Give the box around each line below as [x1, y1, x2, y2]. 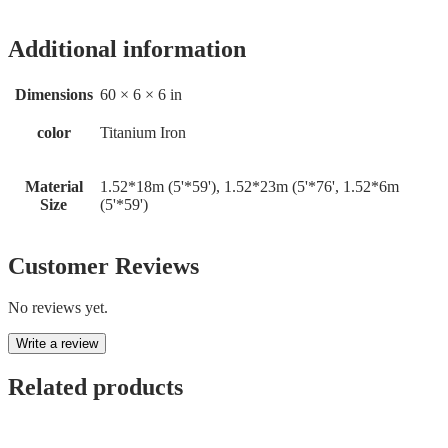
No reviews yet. [8, 299, 108, 317]
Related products [8, 374, 183, 401]
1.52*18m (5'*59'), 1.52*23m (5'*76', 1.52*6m [100, 177, 399, 195]
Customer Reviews [8, 252, 199, 279]
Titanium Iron [100, 123, 186, 141]
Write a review [16, 336, 98, 352]
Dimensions [14, 85, 93, 103]
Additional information [8, 35, 246, 62]
